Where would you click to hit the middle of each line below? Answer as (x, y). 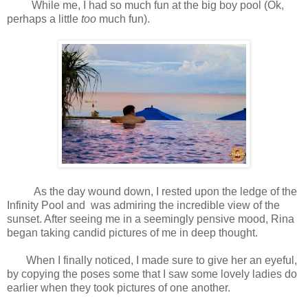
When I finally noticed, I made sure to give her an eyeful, (152, 261)
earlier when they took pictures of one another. (120, 288)
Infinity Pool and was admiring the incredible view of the (143, 206)
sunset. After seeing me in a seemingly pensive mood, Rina (151, 219)
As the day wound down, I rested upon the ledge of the (152, 192)
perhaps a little (44, 19)
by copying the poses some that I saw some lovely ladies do (152, 274)
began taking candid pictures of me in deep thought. (134, 233)
